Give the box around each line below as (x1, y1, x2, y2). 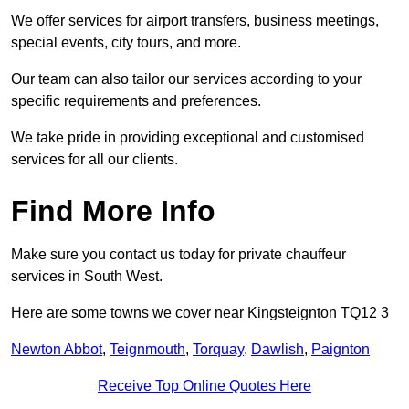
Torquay (193, 341, 244, 358)
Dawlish (251, 341, 304, 358)
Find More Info (11, 194, 215, 228)
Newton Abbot (11, 341, 102, 358)
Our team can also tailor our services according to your (11, 71, 362, 88)
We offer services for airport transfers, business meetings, (11, 13, 379, 29)
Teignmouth (110, 341, 185, 358)
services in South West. (11, 268, 163, 285)
